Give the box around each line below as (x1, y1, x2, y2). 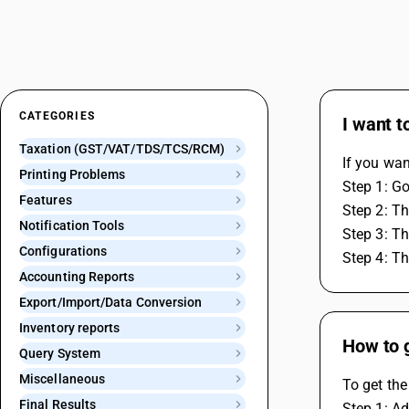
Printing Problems (19, 167, 126, 182)
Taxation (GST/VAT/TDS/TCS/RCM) (19, 142, 225, 156)
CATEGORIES (19, 110, 95, 122)
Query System (19, 346, 101, 361)
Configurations (19, 244, 108, 258)
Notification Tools (19, 218, 125, 233)
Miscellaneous (19, 372, 106, 386)
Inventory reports (19, 320, 121, 335)
